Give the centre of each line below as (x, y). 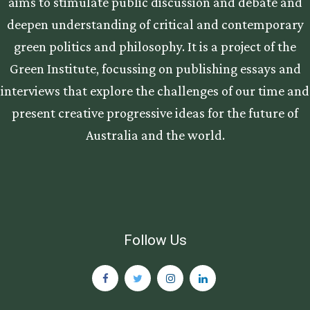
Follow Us (155, 240)
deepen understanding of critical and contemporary (155, 24)
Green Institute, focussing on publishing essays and (155, 68)
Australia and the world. (155, 135)
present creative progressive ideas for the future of (155, 112)
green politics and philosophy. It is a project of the (155, 46)
